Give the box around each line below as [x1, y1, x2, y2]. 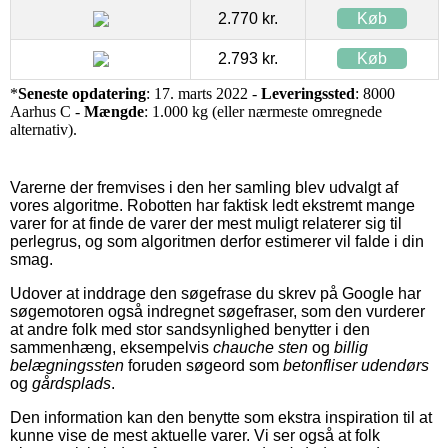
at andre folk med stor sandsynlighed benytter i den [10, 320, 370, 338]
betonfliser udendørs [283, 356, 429, 374]
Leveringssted [261, 84, 355, 102]
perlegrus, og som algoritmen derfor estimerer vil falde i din [10, 232, 424, 250]
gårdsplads [32, 374, 111, 392]
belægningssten [10, 356, 124, 374]
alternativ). [10, 120, 77, 138]
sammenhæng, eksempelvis [10, 338, 213, 356]
